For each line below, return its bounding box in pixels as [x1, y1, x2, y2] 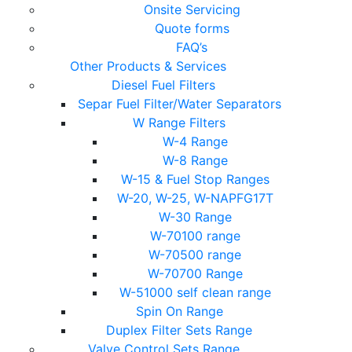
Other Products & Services [69, 58, 226, 74]
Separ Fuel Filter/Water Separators [77, 96, 281, 112]
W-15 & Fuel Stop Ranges [120, 171, 269, 187]
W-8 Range [162, 152, 228, 168]
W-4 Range [162, 134, 228, 149]
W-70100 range [149, 228, 240, 244]
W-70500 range [148, 247, 241, 262]
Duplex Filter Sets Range [106, 322, 252, 338]
